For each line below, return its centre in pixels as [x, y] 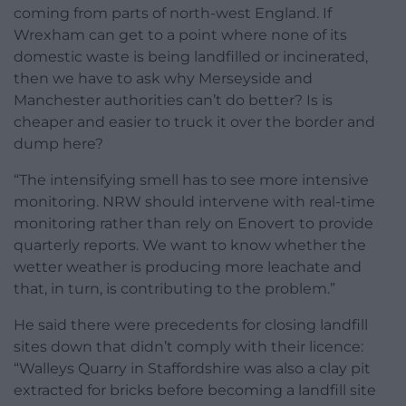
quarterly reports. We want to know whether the [190, 246]
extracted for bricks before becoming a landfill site [195, 391]
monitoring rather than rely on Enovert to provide [193, 224]
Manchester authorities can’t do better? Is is [173, 101]
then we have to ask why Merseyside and [163, 79]
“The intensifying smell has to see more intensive [191, 180]
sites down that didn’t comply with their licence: [188, 347]
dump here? [58, 144]
